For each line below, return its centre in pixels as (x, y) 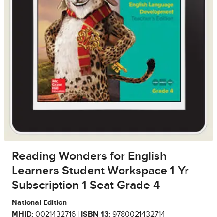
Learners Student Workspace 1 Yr (100, 171)
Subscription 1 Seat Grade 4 (86, 186)
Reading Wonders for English (89, 156)
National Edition (39, 203)
